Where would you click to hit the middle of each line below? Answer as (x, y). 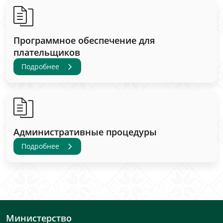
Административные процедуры (85, 132)
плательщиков (47, 52)
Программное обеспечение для (84, 40)
